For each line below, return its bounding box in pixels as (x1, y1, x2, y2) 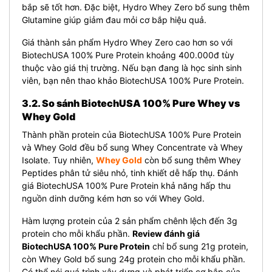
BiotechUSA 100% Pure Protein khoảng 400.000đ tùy (22, 49, 234, 60)
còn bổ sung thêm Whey (142, 154, 241, 165)
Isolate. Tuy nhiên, (22, 154, 96, 165)
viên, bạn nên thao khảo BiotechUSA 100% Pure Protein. (22, 75, 244, 86)
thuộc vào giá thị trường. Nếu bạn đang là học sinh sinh (22, 62, 242, 73)
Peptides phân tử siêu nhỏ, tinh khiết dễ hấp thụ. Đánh (22, 167, 238, 178)
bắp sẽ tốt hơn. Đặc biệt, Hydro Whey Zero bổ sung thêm (22, 1, 250, 12)
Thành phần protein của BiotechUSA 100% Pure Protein (22, 129, 241, 140)
